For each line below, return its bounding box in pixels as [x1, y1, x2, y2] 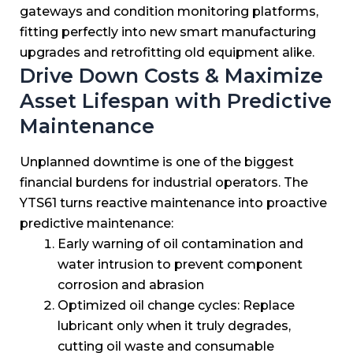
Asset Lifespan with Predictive [20, 88, 332, 113]
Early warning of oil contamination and [58, 236, 303, 252]
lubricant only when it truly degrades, [58, 318, 291, 334]
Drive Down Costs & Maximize [20, 63, 323, 87]
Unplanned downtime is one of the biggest [20, 154, 294, 170]
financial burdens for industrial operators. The [20, 175, 308, 191]
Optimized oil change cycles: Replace [58, 298, 295, 314]
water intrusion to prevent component [58, 257, 303, 273]
